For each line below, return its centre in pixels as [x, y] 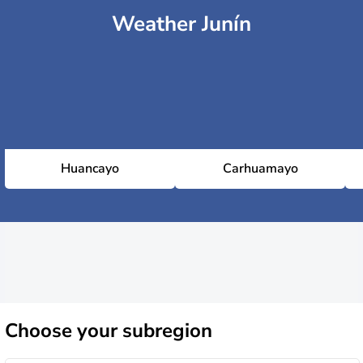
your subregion [145, 330]
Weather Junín [181, 24]
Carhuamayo [260, 169]
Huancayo [90, 169]
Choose [41, 330]
